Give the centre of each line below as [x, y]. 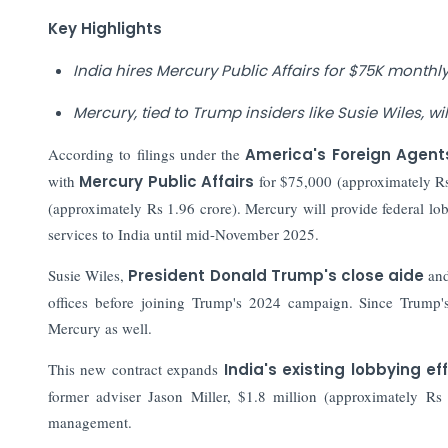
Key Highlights [104, 28]
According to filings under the [146, 153]
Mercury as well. [99, 327]
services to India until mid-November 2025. [183, 233]
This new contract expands [135, 368]
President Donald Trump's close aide [278, 275]
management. [89, 421]
